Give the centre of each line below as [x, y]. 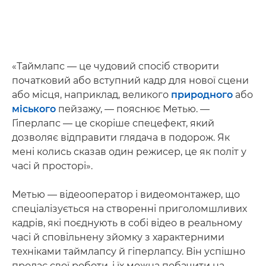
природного [202, 94]
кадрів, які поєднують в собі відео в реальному [127, 223]
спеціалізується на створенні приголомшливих [129, 208]
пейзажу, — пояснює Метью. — [133, 109]
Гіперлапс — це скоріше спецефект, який [113, 123]
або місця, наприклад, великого [91, 94]
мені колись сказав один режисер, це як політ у [129, 151]
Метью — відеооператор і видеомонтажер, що [126, 194]
